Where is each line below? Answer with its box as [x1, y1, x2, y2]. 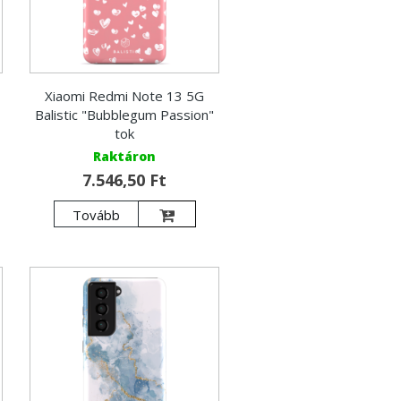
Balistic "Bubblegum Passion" [35, 105, 215, 124]
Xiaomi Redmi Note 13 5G [45, 86, 205, 105]
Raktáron [93, 147, 157, 165]
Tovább [73, 205, 120, 224]
